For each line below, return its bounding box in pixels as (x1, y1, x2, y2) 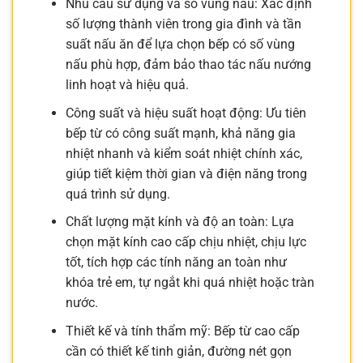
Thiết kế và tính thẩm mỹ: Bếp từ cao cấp (65, 322, 300, 339)
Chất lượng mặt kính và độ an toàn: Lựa (65, 214, 294, 230)
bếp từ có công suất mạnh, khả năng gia (65, 125, 296, 141)
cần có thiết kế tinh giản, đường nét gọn (65, 343, 292, 359)
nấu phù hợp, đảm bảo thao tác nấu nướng (65, 57, 311, 73)
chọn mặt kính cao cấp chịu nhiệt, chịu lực (65, 234, 306, 250)
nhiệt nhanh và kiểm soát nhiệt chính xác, (65, 145, 302, 161)
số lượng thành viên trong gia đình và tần (65, 16, 301, 32)
